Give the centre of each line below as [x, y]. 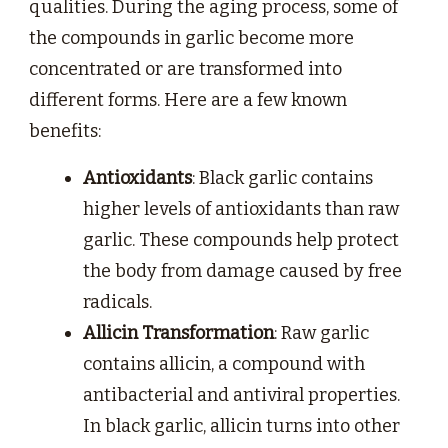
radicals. [117, 302]
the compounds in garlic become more [191, 38]
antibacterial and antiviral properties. [241, 395]
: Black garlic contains [282, 178]
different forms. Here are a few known [188, 100]
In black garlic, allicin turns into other [241, 426]
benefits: [65, 131]
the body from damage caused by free [242, 271]
